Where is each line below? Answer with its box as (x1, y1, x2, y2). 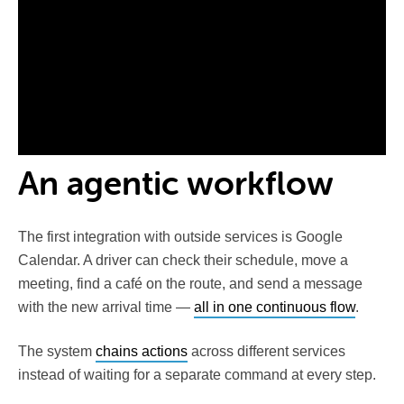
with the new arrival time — (18, 298, 194, 315)
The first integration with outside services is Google (18, 228, 343, 244)
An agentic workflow (18, 164, 334, 203)
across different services (188, 343, 345, 359)
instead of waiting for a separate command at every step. (18, 366, 376, 382)
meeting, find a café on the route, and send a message (18, 275, 363, 291)
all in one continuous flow (194, 298, 355, 315)
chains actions (96, 343, 188, 359)
